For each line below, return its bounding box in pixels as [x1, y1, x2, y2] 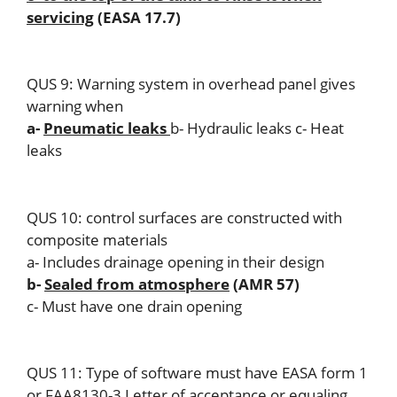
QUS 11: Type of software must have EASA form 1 [27, 362, 368, 383]
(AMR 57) [230, 273, 300, 294]
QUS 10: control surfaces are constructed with [27, 206, 342, 228]
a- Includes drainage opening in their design [27, 251, 324, 272]
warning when [27, 96, 123, 116]
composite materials [27, 229, 167, 250]
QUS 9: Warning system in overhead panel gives [27, 74, 355, 94]
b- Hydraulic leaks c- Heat [170, 118, 344, 138]
